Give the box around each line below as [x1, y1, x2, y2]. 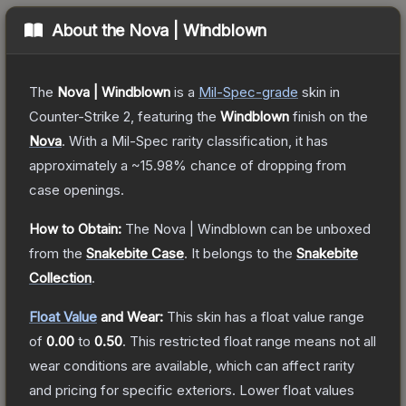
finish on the [289, 107, 368, 125]
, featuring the [130, 107, 220, 125]
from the [29, 244, 82, 262]
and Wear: [97, 307, 163, 325]
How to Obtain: [29, 219, 121, 237]
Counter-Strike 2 [29, 107, 130, 125]
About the [51, 20, 130, 40]
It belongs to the [191, 244, 296, 262]
